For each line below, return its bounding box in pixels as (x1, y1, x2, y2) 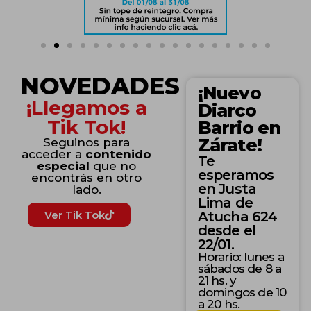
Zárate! (197, 135, 262, 155)
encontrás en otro (31, 171, 142, 185)
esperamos (197, 167, 274, 183)
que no (90, 159, 137, 173)
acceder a (22, 147, 86, 161)
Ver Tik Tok (44, 208, 105, 221)
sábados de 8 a (197, 262, 282, 276)
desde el (197, 222, 256, 239)
